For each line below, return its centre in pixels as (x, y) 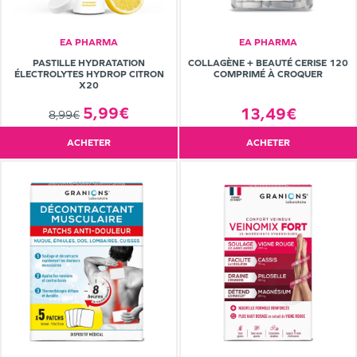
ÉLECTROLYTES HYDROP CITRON (89, 74)
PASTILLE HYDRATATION (89, 63)
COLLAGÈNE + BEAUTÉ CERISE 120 (268, 63)
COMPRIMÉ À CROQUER (268, 75)
